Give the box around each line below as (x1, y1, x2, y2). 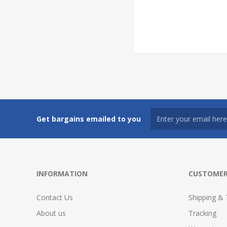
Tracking (188, 208, 216, 218)
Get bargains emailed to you (36, 113, 141, 124)
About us (36, 208, 66, 218)
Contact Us (36, 193, 73, 202)
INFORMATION (36, 169, 88, 178)
